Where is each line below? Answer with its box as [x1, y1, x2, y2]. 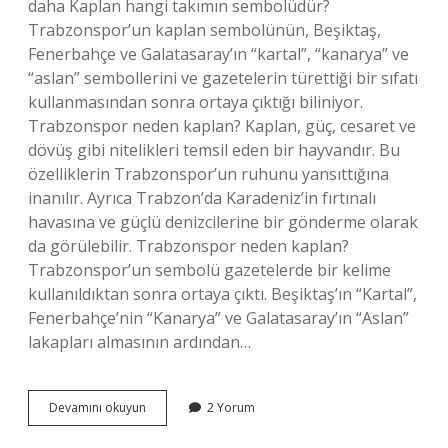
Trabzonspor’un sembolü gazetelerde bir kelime [28, 259, 391, 281]
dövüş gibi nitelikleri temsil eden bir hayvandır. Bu [28, 139, 400, 161]
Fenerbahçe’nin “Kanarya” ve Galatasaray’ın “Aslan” [28, 307, 409, 329]
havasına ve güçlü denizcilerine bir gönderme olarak [28, 211, 418, 233]
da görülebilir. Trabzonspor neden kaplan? [28, 235, 349, 257]
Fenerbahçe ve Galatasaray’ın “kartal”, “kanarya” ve [28, 43, 409, 65]
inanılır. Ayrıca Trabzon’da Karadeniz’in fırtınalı [28, 187, 376, 209]
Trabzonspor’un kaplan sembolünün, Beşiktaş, [28, 19, 381, 41]
